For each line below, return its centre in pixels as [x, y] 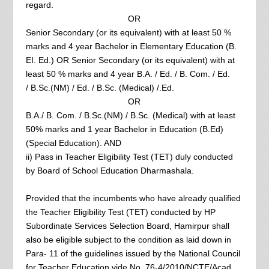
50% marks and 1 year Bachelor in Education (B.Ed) [124, 129]
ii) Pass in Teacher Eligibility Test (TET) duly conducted [129, 156]
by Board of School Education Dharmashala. [110, 170]
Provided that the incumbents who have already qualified [133, 198]
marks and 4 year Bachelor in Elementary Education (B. [131, 46]
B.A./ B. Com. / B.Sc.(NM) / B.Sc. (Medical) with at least [130, 115]
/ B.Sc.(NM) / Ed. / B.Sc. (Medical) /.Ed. [100, 87]
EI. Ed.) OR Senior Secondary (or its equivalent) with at [130, 60]
